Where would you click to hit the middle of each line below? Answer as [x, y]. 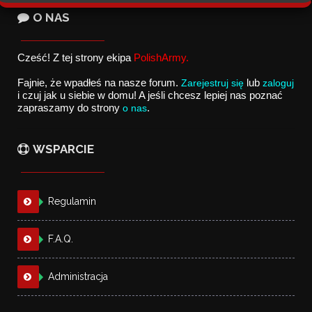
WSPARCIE [64, 149]
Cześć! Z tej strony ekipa [76, 58]
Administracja [78, 276]
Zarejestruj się [213, 83]
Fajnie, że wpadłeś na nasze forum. [100, 83]
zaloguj [279, 83]
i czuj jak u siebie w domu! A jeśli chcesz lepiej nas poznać [150, 95]
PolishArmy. [162, 58]
